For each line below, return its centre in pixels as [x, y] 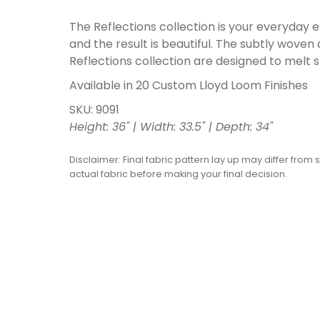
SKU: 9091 [95, 110]
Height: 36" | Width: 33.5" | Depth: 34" [171, 127]
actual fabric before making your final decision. [179, 174]
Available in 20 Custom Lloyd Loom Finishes [189, 86]
